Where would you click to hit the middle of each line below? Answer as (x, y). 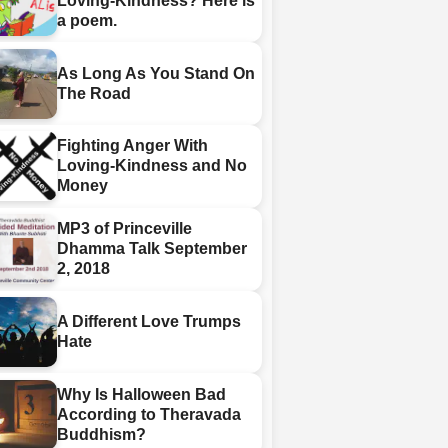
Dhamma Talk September (152, 249)
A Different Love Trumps (149, 321)
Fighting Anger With (133, 146)
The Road (94, 93)
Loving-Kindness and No (152, 166)
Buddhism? (102, 434)
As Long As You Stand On (156, 73)
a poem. (87, 20)
